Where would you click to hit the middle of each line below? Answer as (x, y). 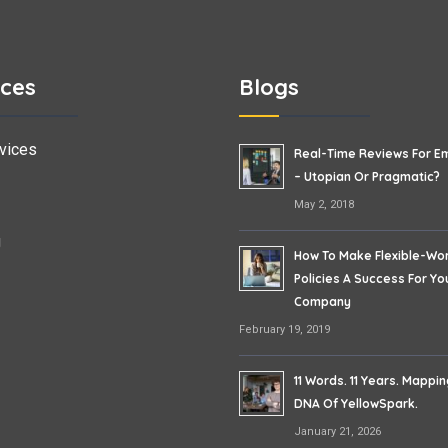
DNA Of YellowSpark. (356, 403)
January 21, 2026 (337, 431)
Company (322, 301)
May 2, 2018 (324, 204)
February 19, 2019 (284, 329)
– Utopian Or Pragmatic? (367, 176)
